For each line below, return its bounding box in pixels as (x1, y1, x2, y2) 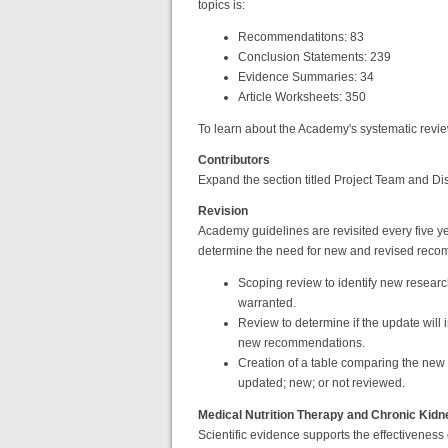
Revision (198, 203, 248, 218)
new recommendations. (238, 335, 365, 350)
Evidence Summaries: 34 (238, 69, 374, 84)
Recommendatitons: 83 (238, 29, 364, 44)
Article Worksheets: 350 (238, 89, 366, 104)
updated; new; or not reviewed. (238, 375, 405, 390)
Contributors (198, 152, 270, 167)
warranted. (238, 295, 296, 310)
